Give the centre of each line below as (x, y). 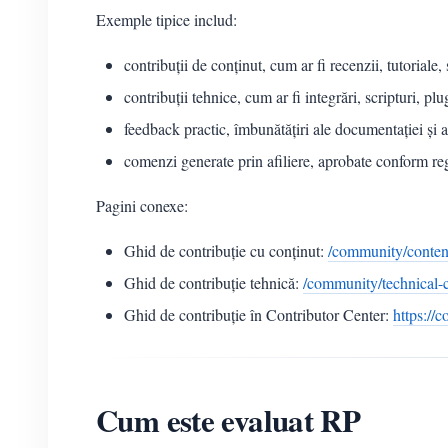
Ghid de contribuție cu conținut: (226, 251)
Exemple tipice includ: (166, 20)
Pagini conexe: (142, 206)
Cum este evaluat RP (228, 420)
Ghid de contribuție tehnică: (213, 283)
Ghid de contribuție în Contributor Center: (258, 315)
